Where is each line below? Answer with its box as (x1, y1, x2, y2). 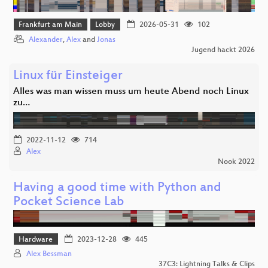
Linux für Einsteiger (13, 68, 123, 84)
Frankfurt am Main (19, 21, 83, 30)
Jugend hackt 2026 (191, 45, 255, 54)
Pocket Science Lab (13, 194, 124, 210)
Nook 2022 (218, 157, 255, 166)
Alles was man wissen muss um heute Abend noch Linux (13, 86, 249, 98)
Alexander (29, 35, 63, 44)
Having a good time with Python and (13, 180, 221, 196)
